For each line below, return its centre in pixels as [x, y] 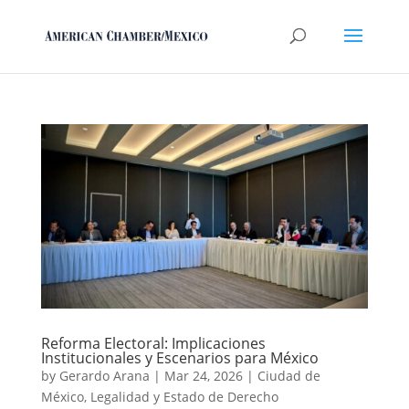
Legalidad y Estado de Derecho [184, 396]
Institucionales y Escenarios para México [179, 357]
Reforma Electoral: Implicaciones [153, 343]
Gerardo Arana [104, 375]
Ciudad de [288, 375]
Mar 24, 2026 [203, 375]
